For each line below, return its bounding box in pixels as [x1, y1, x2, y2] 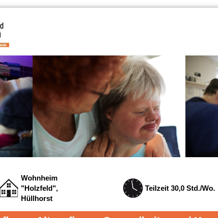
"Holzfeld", [21, 183, 58, 192]
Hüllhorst [21, 194, 53, 202]
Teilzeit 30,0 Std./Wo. [145, 183, 215, 192]
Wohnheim [21, 173, 58, 182]
